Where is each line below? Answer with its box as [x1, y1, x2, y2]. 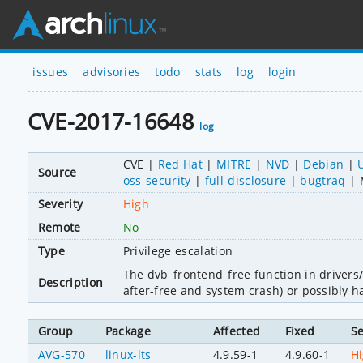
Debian [303, 156, 344, 172]
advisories [83, 63, 141, 79]
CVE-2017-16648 [27, 106, 200, 137]
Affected [212, 322, 261, 339]
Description [37, 274, 104, 290]
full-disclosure [204, 172, 287, 188]
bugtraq [300, 172, 346, 188]
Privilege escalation [122, 242, 233, 258]
